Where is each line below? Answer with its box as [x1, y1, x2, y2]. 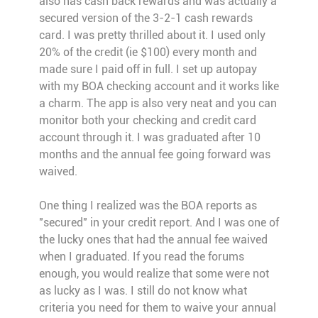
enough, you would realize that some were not [38, 267, 269, 281]
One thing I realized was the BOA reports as [38, 199, 257, 213]
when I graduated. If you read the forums [38, 250, 244, 264]
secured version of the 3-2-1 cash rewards [38, 11, 253, 26]
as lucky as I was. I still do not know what [38, 284, 247, 298]
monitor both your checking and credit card [38, 114, 256, 128]
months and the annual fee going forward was [38, 148, 270, 162]
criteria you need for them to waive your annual [38, 301, 276, 315]
